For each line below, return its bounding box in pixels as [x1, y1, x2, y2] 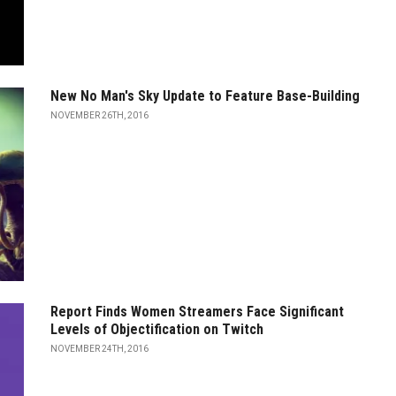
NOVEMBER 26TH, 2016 [50, 110, 148, 121]
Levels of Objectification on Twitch [50, 320, 263, 338]
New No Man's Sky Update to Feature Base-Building [50, 88, 360, 105]
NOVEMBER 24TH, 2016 [50, 343, 148, 354]
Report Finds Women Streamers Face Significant [50, 302, 344, 320]
